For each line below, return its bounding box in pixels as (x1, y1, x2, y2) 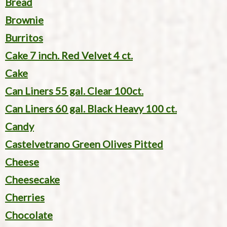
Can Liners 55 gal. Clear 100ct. (5, 85, 143, 97)
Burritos (5, 31, 43, 44)
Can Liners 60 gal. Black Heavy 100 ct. (5, 102, 177, 115)
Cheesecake (5, 173, 60, 186)
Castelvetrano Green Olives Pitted (5, 138, 163, 150)
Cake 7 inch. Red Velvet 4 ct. (5, 49, 133, 62)
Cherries (5, 191, 45, 204)
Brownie (5, 14, 44, 26)
